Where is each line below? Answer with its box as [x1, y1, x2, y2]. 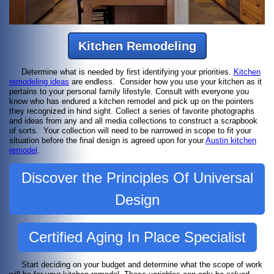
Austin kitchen [206, 136, 256, 146]
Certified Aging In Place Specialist [28, 229, 246, 246]
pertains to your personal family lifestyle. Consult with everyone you [9, 87, 249, 97]
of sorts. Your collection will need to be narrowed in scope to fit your [9, 126, 251, 136]
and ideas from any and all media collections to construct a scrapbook [9, 116, 257, 126]
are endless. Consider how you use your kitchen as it [69, 77, 262, 87]
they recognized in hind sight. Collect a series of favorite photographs [9, 106, 254, 116]
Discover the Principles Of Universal [21, 169, 253, 187]
